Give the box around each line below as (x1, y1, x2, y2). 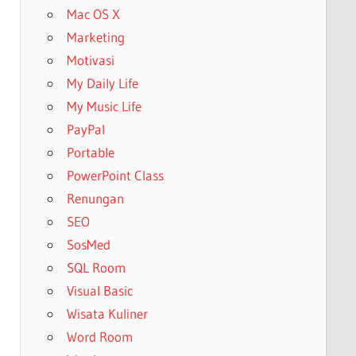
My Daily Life (66, 74, 138, 91)
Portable (66, 143, 114, 161)
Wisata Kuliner (66, 304, 148, 322)
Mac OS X (66, 5, 120, 22)
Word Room (66, 327, 133, 345)
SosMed (66, 235, 110, 253)
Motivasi (66, 51, 114, 68)
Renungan (66, 189, 124, 207)
